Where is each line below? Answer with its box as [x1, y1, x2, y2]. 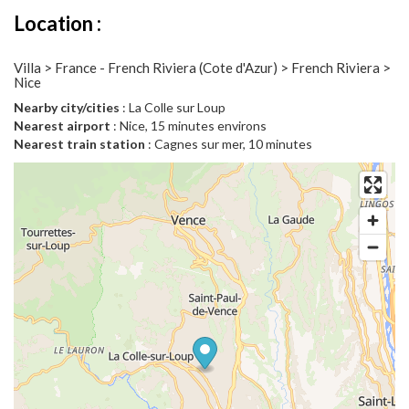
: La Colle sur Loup [120, 100, 225, 116]
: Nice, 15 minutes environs [110, 118, 267, 134]
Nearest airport [14, 118, 110, 134]
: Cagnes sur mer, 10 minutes [145, 136, 312, 152]
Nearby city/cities [14, 100, 120, 116]
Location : [14, 11, 101, 37]
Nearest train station [14, 136, 145, 152]
